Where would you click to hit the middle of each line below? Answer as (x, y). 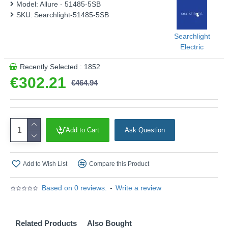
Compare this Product (119, 164)
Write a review (138, 188)
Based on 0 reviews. (74, 188)
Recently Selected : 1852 (60, 67)
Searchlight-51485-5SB (72, 15)
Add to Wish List (45, 164)
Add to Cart (82, 130)
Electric (192, 47)
